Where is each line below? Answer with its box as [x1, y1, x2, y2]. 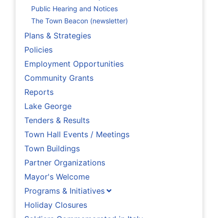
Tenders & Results [24, 115, 90, 126]
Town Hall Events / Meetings [24, 129, 129, 140]
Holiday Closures [24, 200, 87, 210]
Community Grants [24, 73, 93, 83]
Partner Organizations [24, 158, 105, 168]
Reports [24, 87, 54, 97]
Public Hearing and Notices [31, 4, 118, 13]
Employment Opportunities [24, 59, 124, 69]
